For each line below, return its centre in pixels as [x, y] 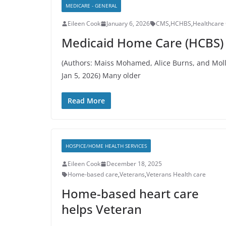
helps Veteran [102, 209]
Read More [86, 101]
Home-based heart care [130, 193]
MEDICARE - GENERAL [91, 6]
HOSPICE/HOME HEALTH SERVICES [106, 146]
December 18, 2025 [134, 164]
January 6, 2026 [128, 23]
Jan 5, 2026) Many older [101, 75]
